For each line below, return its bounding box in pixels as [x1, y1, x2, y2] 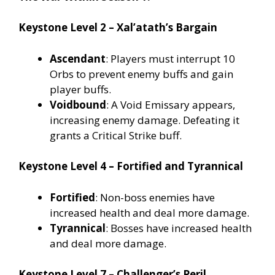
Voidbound [50, 97, 106, 112]
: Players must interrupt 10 [106, 51, 235, 66]
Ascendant [50, 51, 106, 66]
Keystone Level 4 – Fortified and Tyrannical [18, 159, 243, 174]
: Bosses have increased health [106, 220, 252, 235]
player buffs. [50, 82, 111, 96]
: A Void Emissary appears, [106, 97, 235, 112]
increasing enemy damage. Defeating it [50, 112, 239, 127]
